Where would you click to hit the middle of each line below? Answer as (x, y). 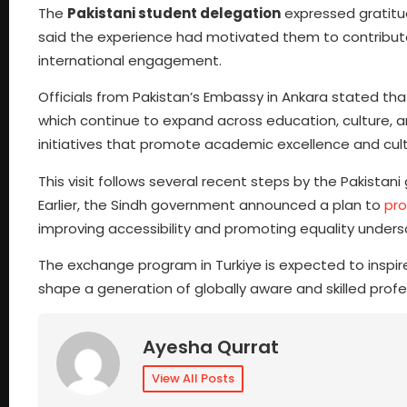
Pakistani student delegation (174, 13)
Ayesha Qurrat (211, 347)
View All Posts (193, 379)
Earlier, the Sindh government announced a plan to (211, 204)
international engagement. (130, 60)
